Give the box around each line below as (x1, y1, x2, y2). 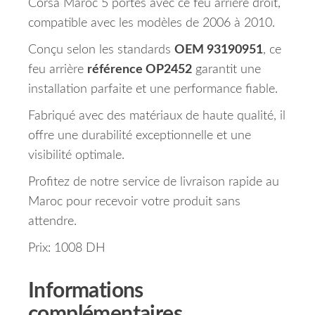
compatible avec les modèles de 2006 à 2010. (28, 17, 275, 30)
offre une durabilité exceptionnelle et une (28, 129, 251, 143)
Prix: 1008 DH (28, 242, 105, 255)
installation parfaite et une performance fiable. (28, 83, 278, 96)
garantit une (192, 63, 261, 77)
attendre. (28, 215, 77, 229)
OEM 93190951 (174, 44, 263, 57)
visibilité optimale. (28, 149, 124, 162)
